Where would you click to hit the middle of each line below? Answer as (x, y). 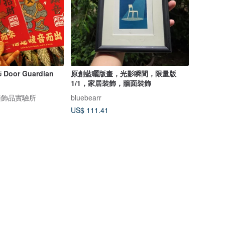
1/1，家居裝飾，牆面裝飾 (111, 83)
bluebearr (86, 97)
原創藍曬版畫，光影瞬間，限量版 (123, 73)
